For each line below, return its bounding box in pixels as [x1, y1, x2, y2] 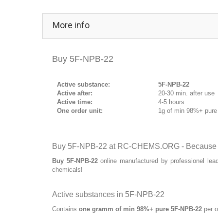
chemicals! [52, 165, 83, 173]
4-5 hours [158, 98, 184, 106]
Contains [52, 205, 79, 213]
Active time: [57, 98, 92, 106]
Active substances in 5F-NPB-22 [52, 190, 164, 199]
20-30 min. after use [158, 89, 215, 97]
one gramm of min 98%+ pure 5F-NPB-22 [79, 205, 202, 213]
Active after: [57, 89, 92, 97]
